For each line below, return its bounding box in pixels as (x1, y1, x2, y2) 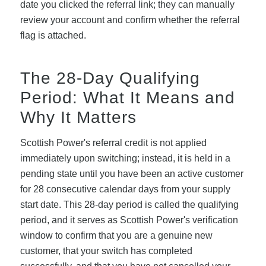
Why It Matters (20, 108, 137, 127)
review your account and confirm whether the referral (20, 15, 240, 26)
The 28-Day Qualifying (20, 69, 200, 88)
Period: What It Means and (20, 88, 235, 107)
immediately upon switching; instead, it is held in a (20, 153, 230, 163)
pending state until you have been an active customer (20, 168, 243, 179)
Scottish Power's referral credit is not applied (20, 137, 207, 148)
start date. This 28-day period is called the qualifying (20, 199, 239, 210)
